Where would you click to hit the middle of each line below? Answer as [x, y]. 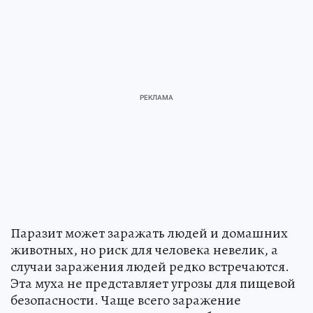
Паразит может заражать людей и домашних [149, 233]
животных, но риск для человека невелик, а [144, 250]
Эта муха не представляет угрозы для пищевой [153, 284]
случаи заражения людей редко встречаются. [150, 267]
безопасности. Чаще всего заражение [126, 300]
